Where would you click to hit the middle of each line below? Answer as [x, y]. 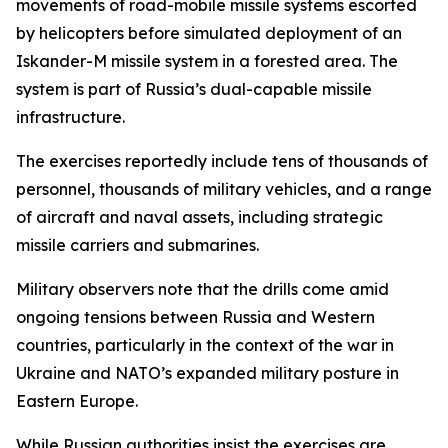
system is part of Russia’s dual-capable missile [194, 89]
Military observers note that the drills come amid [202, 289]
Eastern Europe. [77, 401]
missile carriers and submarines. [137, 245]
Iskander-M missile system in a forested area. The [207, 61]
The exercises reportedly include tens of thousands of [222, 161]
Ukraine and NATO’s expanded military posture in [207, 373]
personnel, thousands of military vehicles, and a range [224, 189]
